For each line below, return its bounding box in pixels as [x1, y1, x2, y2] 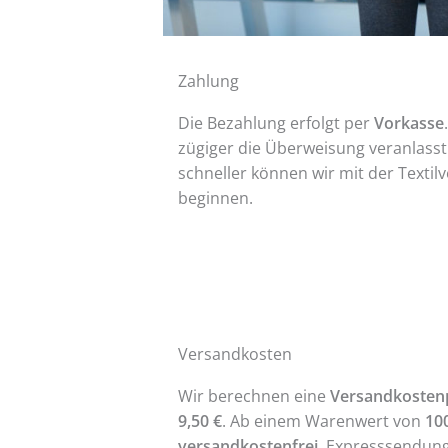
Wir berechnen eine [177, 385, 330, 408]
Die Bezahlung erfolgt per [177, 112, 374, 135]
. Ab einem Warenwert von [221, 410, 425, 433]
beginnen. [177, 187, 253, 210]
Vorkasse [373, 112, 444, 135]
